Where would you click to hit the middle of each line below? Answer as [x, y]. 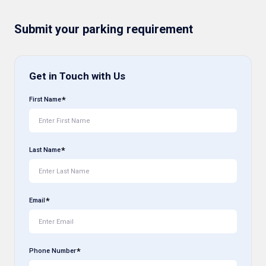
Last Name [45, 150]
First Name [45, 100]
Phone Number [53, 251]
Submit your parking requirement [104, 29]
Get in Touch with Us [77, 76]
